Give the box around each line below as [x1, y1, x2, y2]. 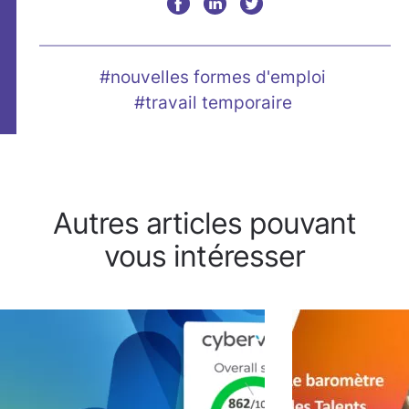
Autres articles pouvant [52, 204, 357, 241]
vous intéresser [104, 237, 305, 274]
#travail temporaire [133, 91, 292, 113]
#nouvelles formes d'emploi [100, 66, 326, 88]
